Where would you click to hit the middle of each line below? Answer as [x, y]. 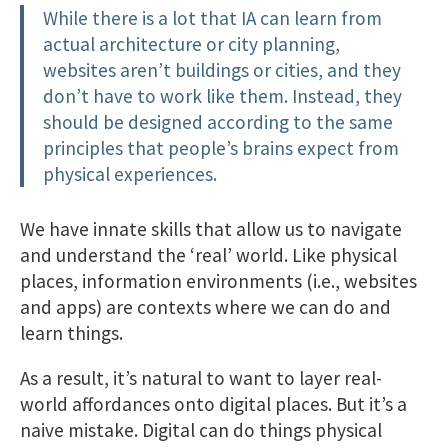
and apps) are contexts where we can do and [205, 306]
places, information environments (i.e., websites [218, 280]
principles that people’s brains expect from [221, 147]
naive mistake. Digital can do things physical [201, 429]
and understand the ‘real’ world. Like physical [208, 254]
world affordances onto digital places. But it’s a [213, 403]
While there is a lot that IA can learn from [213, 17]
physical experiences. [130, 173]
